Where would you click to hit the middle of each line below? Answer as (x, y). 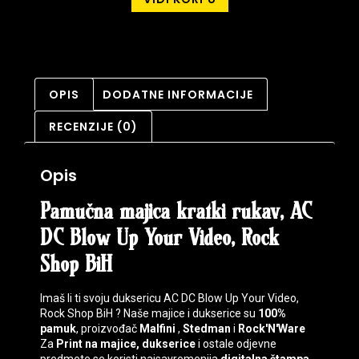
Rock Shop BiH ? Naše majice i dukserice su (149, 314)
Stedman (207, 329)
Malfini (157, 329)
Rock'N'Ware (272, 329)
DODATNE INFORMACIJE (178, 94)
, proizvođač (108, 329)
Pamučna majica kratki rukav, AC (176, 212)
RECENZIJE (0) (93, 126)
